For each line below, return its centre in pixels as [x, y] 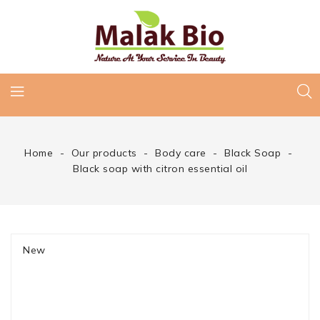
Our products [104, 153]
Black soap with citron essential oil [160, 169]
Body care [181, 153]
